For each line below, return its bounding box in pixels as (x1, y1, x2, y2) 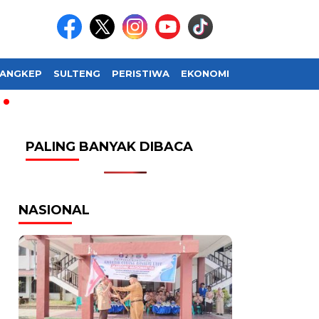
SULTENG (53, 68, 100, 80)
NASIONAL (19, 202, 90, 218)
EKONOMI (181, 68, 229, 80)
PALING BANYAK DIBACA (26, 139, 193, 155)
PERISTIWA (112, 68, 169, 80)
